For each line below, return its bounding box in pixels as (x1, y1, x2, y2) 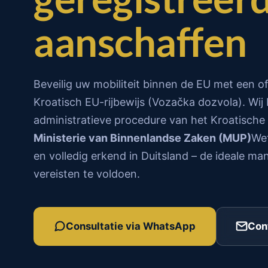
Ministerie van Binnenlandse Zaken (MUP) (33, 131, 251, 144)
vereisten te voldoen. (33, 167, 140, 180)
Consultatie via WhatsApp (66, 220, 196, 233)
